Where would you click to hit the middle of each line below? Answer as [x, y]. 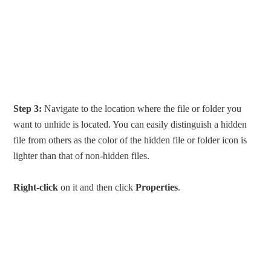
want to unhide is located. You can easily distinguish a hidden [130, 125]
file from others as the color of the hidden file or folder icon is [130, 140]
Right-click [36, 188]
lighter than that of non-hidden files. [82, 156]
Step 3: [28, 109]
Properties [157, 188]
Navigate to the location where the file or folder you [142, 109]
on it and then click [97, 188]
